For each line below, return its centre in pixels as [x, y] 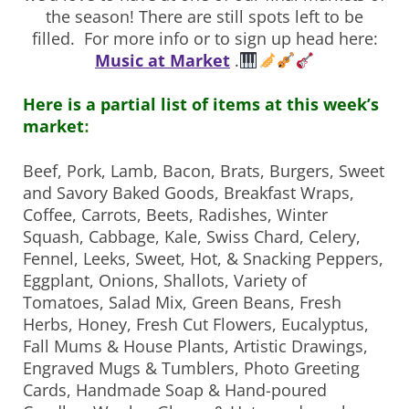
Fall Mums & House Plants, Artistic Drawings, [195, 346]
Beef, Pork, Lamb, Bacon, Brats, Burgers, [181, 171]
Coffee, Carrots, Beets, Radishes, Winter [175, 215]
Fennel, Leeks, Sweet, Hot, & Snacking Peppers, [203, 259]
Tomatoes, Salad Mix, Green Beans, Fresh [182, 303]
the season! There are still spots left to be [204, 17]
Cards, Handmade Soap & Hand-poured [175, 390]
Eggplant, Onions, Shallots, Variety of [165, 281]
